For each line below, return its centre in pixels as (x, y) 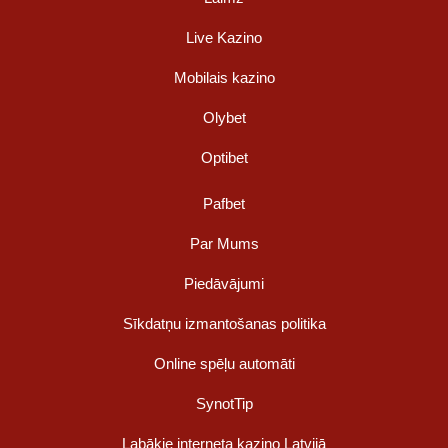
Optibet (224, 158)
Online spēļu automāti (224, 364)
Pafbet (224, 204)
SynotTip (224, 404)
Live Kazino (224, 38)
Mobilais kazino (224, 78)
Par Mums (224, 244)
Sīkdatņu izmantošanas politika (224, 324)
